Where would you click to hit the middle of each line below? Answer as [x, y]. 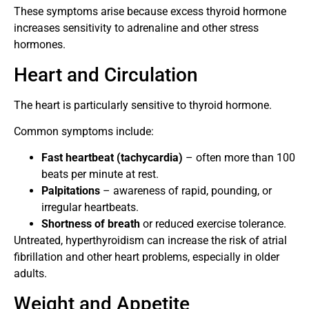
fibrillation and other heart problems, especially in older [147, 257]
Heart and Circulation [106, 74]
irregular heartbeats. [90, 208]
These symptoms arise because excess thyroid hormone [150, 12]
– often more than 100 [239, 158]
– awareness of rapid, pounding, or [186, 191]
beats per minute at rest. [100, 175]
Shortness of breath [91, 224]
